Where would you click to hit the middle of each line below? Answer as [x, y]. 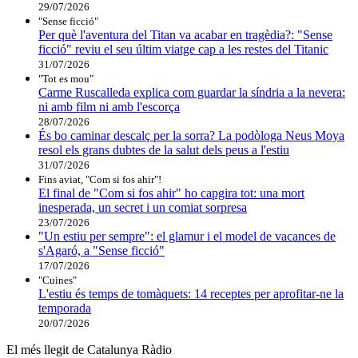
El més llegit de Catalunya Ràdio [89, 349]
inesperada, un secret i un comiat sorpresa [143, 207]
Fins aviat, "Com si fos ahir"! [100, 179]
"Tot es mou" [66, 78]
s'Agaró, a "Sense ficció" [101, 250]
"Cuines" [58, 280]
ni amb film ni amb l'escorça [109, 106]
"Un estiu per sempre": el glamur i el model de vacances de [187, 236]
